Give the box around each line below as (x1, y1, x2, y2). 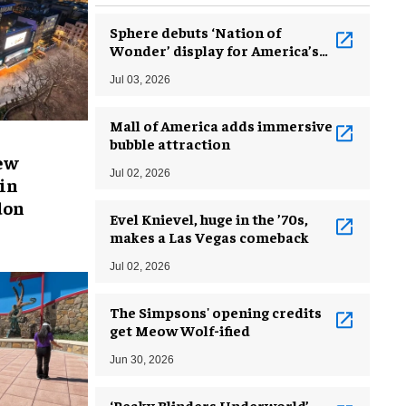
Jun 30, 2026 (110, 353, 174, 366)
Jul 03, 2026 (110, 72, 170, 86)
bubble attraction (110, 133, 230, 152)
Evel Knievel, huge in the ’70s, (110, 208, 308, 227)
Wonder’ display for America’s (110, 40, 319, 59)
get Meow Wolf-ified (110, 320, 250, 339)
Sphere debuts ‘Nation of (110, 22, 281, 41)
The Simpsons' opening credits (110, 302, 322, 321)
